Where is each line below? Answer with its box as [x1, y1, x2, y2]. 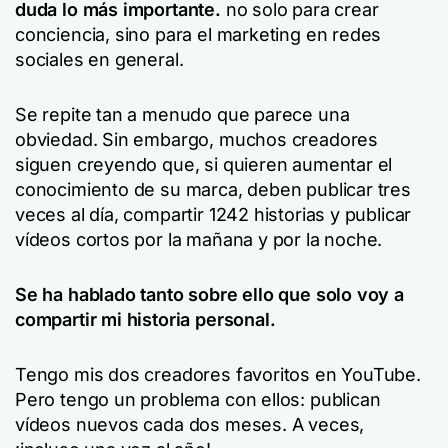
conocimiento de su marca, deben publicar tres [15, 179, 411, 200]
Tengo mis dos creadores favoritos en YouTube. [15, 364, 421, 385]
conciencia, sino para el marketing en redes [15, 24, 382, 45]
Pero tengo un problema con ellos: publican [15, 389, 381, 410]
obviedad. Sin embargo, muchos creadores [15, 129, 378, 150]
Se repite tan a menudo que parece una [15, 104, 350, 125]
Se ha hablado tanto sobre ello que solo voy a [15, 284, 404, 305]
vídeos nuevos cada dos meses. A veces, [15, 414, 365, 435]
